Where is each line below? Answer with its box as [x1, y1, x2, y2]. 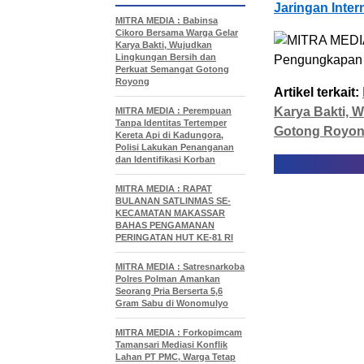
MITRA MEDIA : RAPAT [115, 184, 212, 193]
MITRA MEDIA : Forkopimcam [115, 327, 242, 337]
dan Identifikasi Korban [115, 154, 215, 164]
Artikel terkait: [274, 85, 359, 99]
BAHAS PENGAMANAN [115, 220, 214, 230]
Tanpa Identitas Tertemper [115, 118, 227, 128]
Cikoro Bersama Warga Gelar [115, 28, 238, 37]
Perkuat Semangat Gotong [115, 64, 229, 74]
